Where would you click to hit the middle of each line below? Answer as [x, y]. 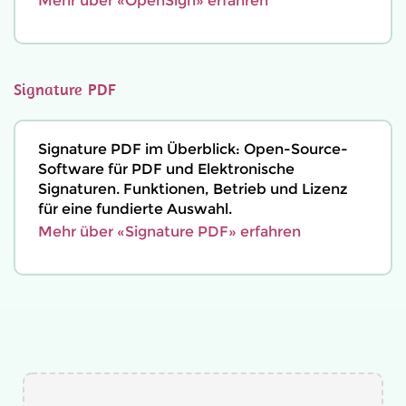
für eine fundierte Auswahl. [135, 209]
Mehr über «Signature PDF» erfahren [169, 232]
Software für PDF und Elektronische [166, 169]
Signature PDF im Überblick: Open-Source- [193, 149]
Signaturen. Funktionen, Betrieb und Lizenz [193, 189]
